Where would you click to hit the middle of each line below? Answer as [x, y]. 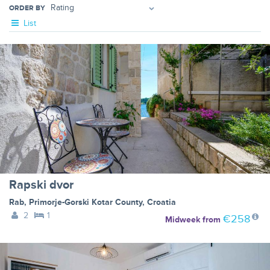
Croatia [162, 202]
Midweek [182, 220]
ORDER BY [27, 8]
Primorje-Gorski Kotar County [86, 202]
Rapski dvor [41, 185]
